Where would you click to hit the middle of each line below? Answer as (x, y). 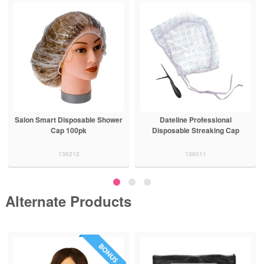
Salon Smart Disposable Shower (69, 119)
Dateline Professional (195, 119)
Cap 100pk (69, 130)
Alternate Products (68, 201)
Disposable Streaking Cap (195, 130)
